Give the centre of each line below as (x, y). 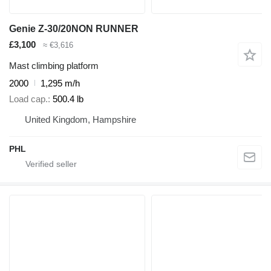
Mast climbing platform (54, 65)
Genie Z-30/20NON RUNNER (74, 29)
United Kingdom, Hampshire (80, 120)
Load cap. (28, 99)
